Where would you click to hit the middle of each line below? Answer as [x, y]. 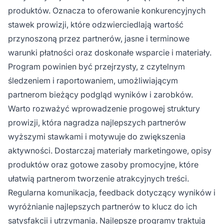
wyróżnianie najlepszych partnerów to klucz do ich [102, 207]
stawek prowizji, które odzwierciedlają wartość [96, 25]
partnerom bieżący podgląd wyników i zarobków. [100, 95]
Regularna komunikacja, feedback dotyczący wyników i [112, 193]
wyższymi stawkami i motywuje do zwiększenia [97, 137]
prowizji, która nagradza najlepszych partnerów [97, 123]
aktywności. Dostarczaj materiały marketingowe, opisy [110, 151]
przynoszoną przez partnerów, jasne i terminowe [99, 39]
